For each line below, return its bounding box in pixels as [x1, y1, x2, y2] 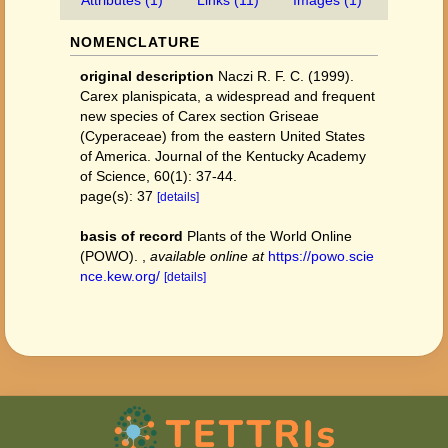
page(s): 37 [80, 188, 157, 204]
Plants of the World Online [187, 228, 352, 244]
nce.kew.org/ [80, 268, 160, 284]
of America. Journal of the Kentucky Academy [80, 148, 366, 164]
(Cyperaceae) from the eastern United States [80, 128, 365, 144]
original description [80, 68, 214, 84]
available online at [150, 248, 264, 264]
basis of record [80, 228, 183, 244]
